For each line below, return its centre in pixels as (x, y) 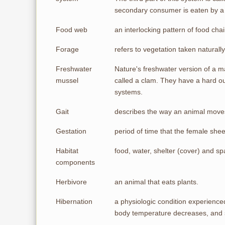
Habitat (67, 151)
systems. (129, 92)
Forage (67, 49)
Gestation (71, 131)
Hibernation (74, 201)
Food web (72, 30)
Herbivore (71, 182)
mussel (67, 80)
